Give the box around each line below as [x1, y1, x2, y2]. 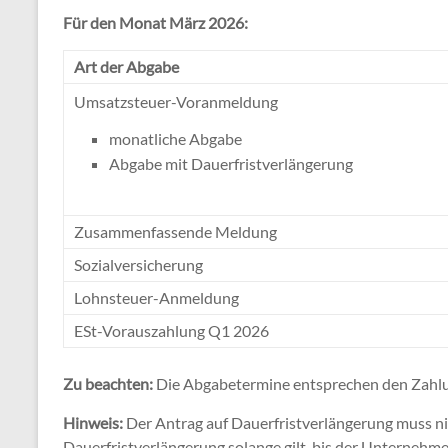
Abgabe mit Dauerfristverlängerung [109, 153, 353, 173]
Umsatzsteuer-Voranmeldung [74, 91, 278, 111]
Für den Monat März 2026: [63, 12, 248, 32]
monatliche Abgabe [109, 128, 242, 148]
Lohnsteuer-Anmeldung [74, 287, 239, 307]
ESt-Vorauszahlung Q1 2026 [74, 320, 269, 340]
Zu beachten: [63, 373, 153, 393]
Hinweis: [63, 412, 123, 432]
